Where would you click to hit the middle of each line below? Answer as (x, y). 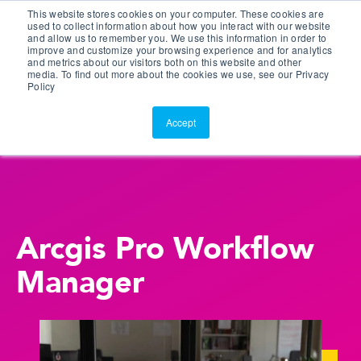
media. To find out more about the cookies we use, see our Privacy (178, 74)
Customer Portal (96, 16)
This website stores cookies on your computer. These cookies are (176, 13)
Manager (80, 283)
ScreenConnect (93, 49)
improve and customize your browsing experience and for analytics (180, 50)
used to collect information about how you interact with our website (179, 25)
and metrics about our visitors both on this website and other (165, 62)
